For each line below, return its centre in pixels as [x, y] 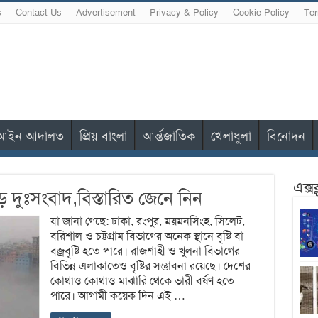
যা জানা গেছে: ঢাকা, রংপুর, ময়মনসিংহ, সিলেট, [147, 221]
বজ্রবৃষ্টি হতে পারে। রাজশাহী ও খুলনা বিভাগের [145, 251]
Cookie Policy [261, 13]
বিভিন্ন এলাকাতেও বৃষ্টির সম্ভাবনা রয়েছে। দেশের [150, 266]
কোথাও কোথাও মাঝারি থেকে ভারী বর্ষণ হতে [142, 281]
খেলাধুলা [231, 136]
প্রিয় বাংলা [103, 136]
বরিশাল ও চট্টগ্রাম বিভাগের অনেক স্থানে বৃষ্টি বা [147, 236]
